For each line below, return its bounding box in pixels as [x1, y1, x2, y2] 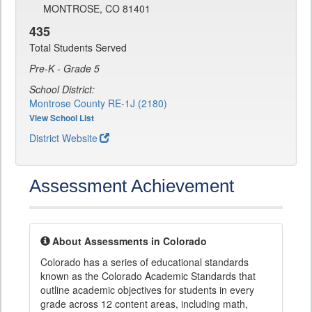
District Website [29, 131, 97, 146]
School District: [29, 82, 95, 97]
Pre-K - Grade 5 [29, 61, 100, 76]
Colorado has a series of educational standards [40, 255, 249, 270]
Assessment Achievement [29, 175, 234, 197]
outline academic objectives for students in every [40, 283, 254, 297]
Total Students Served [29, 40, 127, 55]
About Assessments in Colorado [52, 234, 207, 249]
